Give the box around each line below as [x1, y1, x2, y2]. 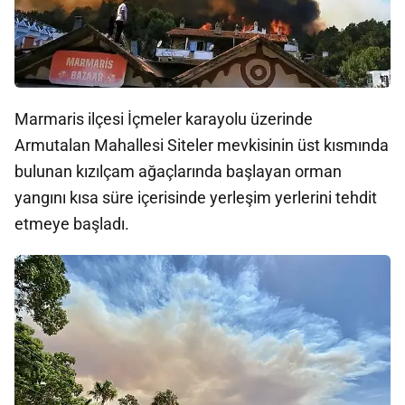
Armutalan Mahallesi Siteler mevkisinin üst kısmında [14, 135, 389, 155]
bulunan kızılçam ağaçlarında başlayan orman [14, 161, 342, 181]
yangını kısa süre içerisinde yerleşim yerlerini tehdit [14, 187, 377, 207]
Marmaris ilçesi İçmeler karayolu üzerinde [14, 108, 313, 128]
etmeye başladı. [14, 213, 129, 233]
